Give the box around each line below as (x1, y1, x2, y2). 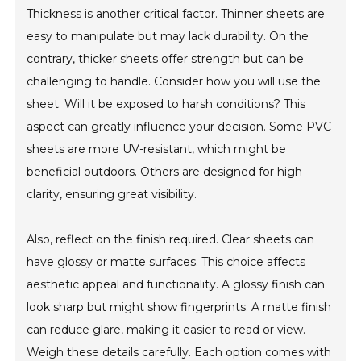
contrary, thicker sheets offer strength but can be (27, 52, 305, 67)
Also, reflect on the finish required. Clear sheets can (27, 232, 315, 247)
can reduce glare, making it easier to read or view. (27, 322, 306, 338)
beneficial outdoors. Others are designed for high (27, 164, 303, 180)
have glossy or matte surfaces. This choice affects (27, 255, 306, 270)
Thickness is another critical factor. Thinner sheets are (27, 6, 326, 22)
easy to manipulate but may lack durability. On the (27, 29, 309, 44)
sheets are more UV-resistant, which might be (27, 142, 287, 157)
